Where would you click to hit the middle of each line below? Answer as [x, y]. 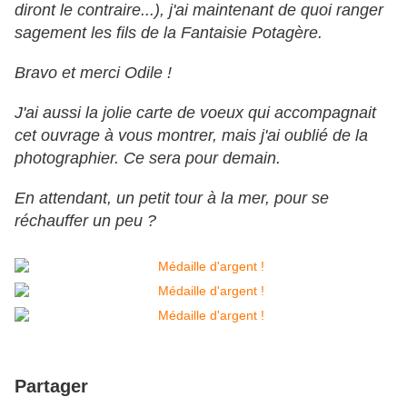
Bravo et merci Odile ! [93, 73]
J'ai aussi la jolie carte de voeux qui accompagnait [195, 113]
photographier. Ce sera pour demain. [148, 159]
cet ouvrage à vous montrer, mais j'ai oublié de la [191, 136]
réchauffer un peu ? [85, 221]
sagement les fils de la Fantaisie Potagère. [169, 33]
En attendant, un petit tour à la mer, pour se [172, 199]
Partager [51, 387]
